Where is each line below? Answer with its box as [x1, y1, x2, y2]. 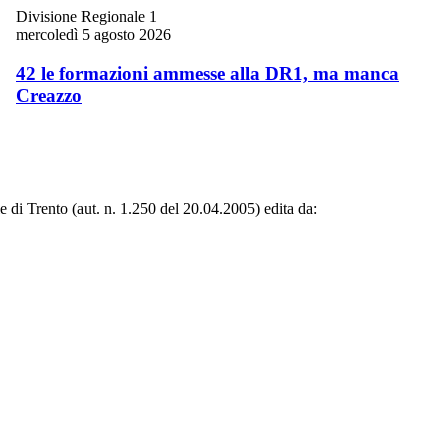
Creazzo [16, 84, 82, 106]
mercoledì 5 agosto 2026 [16, 26, 171, 44]
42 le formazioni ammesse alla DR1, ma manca [16, 62, 399, 84]
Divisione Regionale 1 [16, 8, 157, 26]
